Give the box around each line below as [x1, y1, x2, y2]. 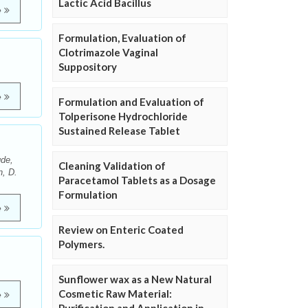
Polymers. [58, 238, 104, 251]
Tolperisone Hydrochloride [58, 110, 188, 123]
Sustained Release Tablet [58, 124, 180, 137]
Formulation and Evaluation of [58, 96, 204, 109]
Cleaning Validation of [58, 159, 166, 173]
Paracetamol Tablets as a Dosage [58, 174, 216, 187]
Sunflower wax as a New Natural [58, 273, 212, 286]
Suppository [58, 60, 117, 74]
